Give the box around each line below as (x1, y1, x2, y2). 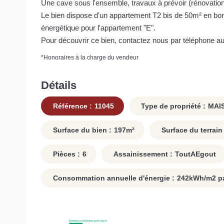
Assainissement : (111, 150, 172, 158)
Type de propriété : (139, 102, 205, 110)
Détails (41, 78, 76, 91)
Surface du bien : (51, 126, 111, 134)
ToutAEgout (175, 150, 216, 158)
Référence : (51, 102, 92, 110)
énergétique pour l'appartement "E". (41, 23, 155, 32)
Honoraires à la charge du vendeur (43, 53, 138, 61)
